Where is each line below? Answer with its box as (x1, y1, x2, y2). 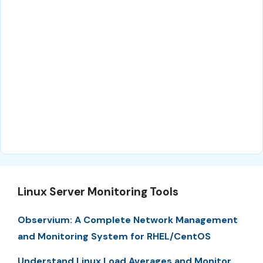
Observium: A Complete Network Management (18, 213, 238, 226)
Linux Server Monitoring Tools (18, 184, 178, 199)
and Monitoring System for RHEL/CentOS (18, 230, 211, 242)
